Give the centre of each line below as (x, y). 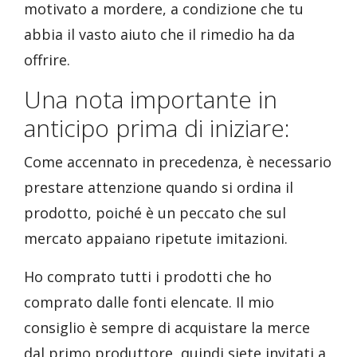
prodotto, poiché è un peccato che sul (155, 213)
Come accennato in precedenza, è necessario (178, 162)
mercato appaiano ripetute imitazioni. (156, 238)
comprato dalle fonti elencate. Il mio (149, 302)
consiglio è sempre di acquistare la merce (167, 328)
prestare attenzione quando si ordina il (159, 187)
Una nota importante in (151, 99)
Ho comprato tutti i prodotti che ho (148, 277)
